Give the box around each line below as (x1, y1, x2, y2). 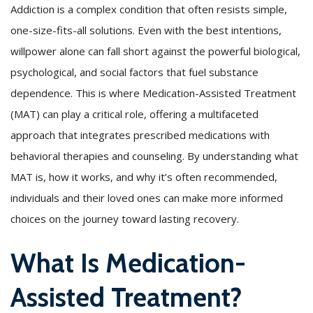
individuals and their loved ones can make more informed (10, 190, 283, 205)
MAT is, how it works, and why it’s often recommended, (10, 169, 277, 184)
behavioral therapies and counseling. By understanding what (10, 148, 298, 163)
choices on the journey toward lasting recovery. (10, 211, 239, 226)
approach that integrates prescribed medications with (10, 127, 270, 142)
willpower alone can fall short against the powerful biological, (10, 43, 300, 58)
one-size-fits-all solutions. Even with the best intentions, (10, 22, 282, 37)
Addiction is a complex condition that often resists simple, (10, 1, 287, 16)
